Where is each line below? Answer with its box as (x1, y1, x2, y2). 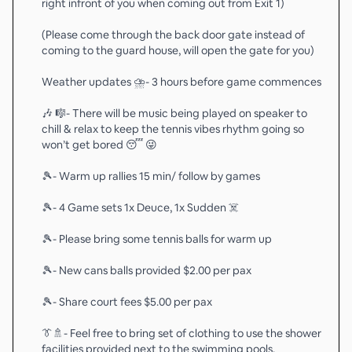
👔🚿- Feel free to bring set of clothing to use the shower (42, 326, 321, 340)
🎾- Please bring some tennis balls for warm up (42, 232, 272, 246)
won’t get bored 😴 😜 (42, 137, 157, 152)
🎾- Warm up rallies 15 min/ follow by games (42, 169, 260, 183)
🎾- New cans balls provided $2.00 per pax (42, 263, 251, 277)
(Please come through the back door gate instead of (42, 27, 305, 42)
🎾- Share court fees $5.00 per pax (42, 295, 212, 309)
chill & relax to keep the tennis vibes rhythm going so (42, 122, 304, 136)
